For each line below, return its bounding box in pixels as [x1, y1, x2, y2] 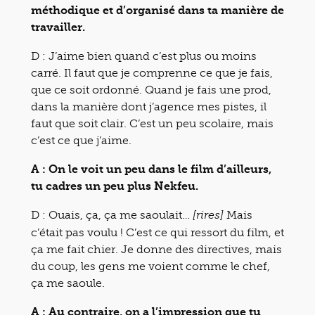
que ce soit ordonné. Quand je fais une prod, [31, 82, 271, 96]
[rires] [193, 210, 224, 221]
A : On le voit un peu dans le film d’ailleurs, [31, 162, 271, 176]
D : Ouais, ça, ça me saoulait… [31, 207, 193, 221]
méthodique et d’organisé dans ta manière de [31, 3, 284, 17]
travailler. [31, 20, 85, 34]
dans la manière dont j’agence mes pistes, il [31, 99, 266, 113]
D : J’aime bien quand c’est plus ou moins [31, 49, 257, 63]
